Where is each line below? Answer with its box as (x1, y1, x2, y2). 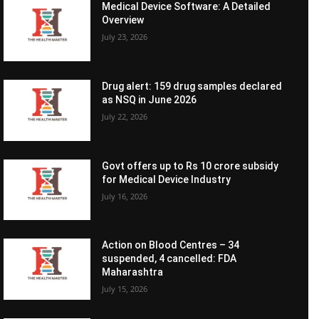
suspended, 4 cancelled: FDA (102, 253, 237, 265)
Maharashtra (102, 266, 164, 278)
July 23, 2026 (102, 31, 148, 43)
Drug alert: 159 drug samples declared (102, 80, 283, 92)
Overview (102, 14, 145, 26)
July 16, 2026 (102, 190, 148, 202)
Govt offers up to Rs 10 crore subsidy (102, 159, 279, 172)
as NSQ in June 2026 (102, 93, 197, 105)
